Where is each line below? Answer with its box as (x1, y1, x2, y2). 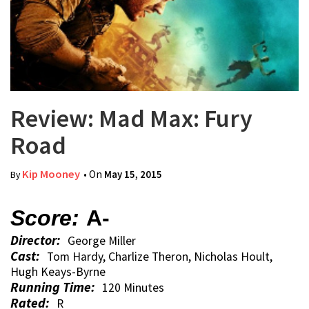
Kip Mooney (22, 167, 80, 181)
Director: (10, 232, 61, 248)
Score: (10, 206, 79, 230)
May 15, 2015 (104, 168, 162, 181)
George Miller (68, 233, 136, 248)
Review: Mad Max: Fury (10, 103, 252, 134)
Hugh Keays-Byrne (10, 264, 106, 279)
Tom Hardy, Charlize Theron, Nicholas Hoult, (47, 249, 272, 264)
